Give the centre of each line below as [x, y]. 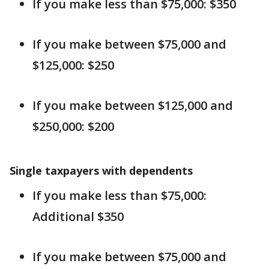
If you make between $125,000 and [133, 105]
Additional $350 [78, 216]
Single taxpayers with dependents [101, 171]
